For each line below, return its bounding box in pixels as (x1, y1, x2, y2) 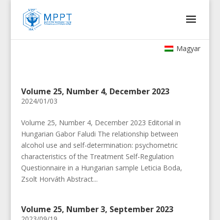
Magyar (176, 44, 200, 54)
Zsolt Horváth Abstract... (21, 174, 98, 184)
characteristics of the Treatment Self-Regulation (21, 152, 174, 162)
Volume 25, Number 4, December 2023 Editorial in (21, 118, 181, 128)
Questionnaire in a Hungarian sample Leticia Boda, (21, 163, 182, 173)
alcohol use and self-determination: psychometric (21, 140, 178, 150)
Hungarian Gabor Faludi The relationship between (21, 129, 178, 139)
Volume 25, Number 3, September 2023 (21, 204, 173, 215)
